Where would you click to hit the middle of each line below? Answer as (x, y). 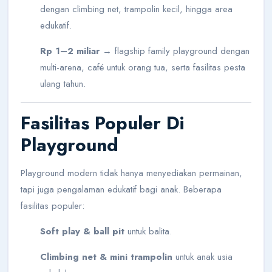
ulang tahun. (63, 83)
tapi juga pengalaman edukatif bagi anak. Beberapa (121, 189)
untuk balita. (148, 231)
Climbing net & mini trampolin (106, 257)
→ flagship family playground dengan (175, 51)
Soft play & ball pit (82, 231)
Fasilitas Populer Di (103, 123)
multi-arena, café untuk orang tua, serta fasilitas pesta (143, 67)
